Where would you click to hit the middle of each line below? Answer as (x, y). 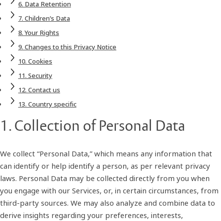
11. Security (35, 75)
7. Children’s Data (44, 18)
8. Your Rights (38, 32)
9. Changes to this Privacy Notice (67, 47)
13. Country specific (47, 104)
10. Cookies (35, 61)
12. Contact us (39, 90)
